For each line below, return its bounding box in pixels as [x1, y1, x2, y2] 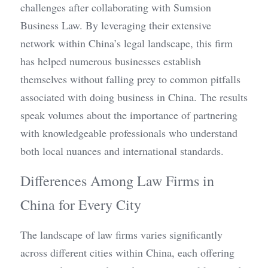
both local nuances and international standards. [20, 144, 224, 158]
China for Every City [20, 195, 141, 214]
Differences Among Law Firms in [20, 171, 214, 190]
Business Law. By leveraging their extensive [20, 18, 211, 32]
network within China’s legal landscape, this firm [20, 36, 233, 50]
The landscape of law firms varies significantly [20, 227, 223, 242]
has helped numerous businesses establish [20, 54, 201, 68]
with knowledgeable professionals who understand [20, 126, 237, 140]
